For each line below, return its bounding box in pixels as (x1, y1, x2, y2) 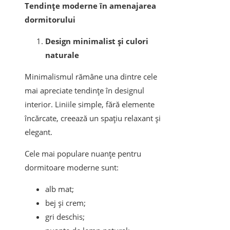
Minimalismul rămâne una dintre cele (25, 71, 157, 82)
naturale (45, 50, 79, 61)
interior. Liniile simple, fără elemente (25, 99, 155, 110)
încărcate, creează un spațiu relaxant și (25, 113, 161, 124)
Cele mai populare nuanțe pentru (25, 148, 141, 159)
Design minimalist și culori (45, 36, 148, 47)
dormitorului (25, 14, 75, 25)
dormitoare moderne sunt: (25, 162, 119, 173)
